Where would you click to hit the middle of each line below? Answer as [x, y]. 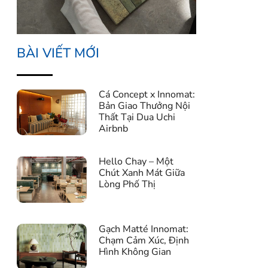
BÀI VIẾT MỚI [58, 53]
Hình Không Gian [135, 252]
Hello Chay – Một [136, 162]
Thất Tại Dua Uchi [137, 118]
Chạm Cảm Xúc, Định [144, 240]
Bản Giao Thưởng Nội [145, 106]
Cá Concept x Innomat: [147, 95]
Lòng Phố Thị [127, 185]
